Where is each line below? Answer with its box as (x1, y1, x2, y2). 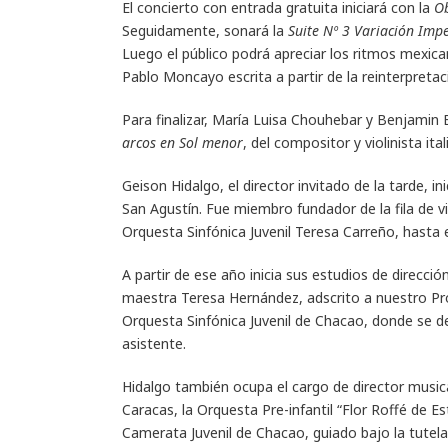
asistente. (122, 333, 186, 353)
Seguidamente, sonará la (122, 20, 288, 40)
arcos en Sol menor (122, 132, 243, 152)
